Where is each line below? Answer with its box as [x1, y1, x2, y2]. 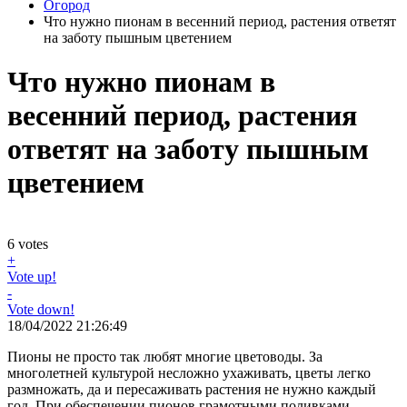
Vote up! [7, 268, 56, 284]
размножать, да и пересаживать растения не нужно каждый [7, 381, 376, 397]
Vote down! [7, 301, 74, 317]
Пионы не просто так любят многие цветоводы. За [7, 348, 323, 364]
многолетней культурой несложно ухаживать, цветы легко [7, 364, 371, 381]
